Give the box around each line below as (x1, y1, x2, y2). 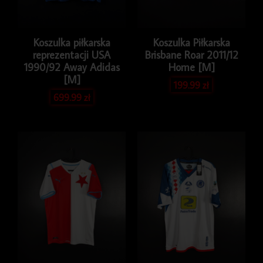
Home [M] (168, 60, 215, 75)
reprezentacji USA (33, 48, 110, 62)
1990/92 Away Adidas (23, 60, 120, 75)
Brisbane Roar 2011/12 (144, 48, 238, 62)
